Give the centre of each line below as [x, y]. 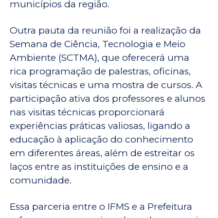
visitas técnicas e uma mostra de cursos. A [106, 85]
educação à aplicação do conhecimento [101, 140]
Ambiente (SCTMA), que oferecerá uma [100, 58]
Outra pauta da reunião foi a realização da [105, 31]
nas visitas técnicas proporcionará [87, 112]
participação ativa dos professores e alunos [108, 99]
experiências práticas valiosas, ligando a [100, 126]
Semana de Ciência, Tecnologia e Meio [98, 44]
